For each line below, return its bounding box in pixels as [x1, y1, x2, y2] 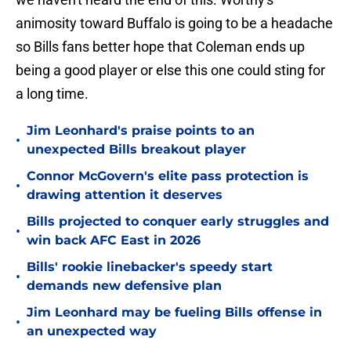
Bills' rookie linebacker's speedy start [27, 259, 273, 275]
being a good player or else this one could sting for [16, 62, 325, 79]
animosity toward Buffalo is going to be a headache [16, 15, 333, 32]
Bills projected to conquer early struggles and [27, 214, 329, 230]
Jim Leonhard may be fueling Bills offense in [27, 305, 322, 320]
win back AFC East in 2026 [27, 233, 201, 248]
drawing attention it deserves [27, 187, 223, 203]
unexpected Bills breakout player [27, 142, 246, 157]
